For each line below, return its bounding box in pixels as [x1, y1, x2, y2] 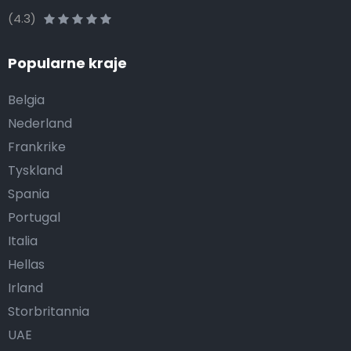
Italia [8, 232, 38, 250]
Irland [8, 279, 43, 297]
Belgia [8, 91, 45, 109]
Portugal [8, 208, 60, 226]
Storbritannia [8, 302, 89, 320]
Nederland [8, 114, 72, 132]
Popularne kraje [8, 53, 127, 73]
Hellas [8, 255, 45, 273]
